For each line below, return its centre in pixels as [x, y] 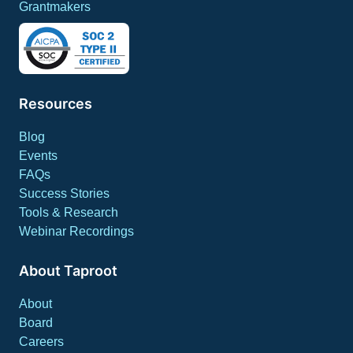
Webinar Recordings [76, 231]
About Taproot [68, 270]
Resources [56, 103]
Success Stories [64, 193]
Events [38, 155]
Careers [41, 341]
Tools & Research [69, 212]
